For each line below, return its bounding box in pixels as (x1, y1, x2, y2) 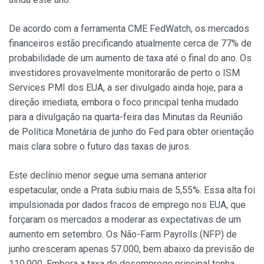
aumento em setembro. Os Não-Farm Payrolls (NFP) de (9, 229, 237, 240)
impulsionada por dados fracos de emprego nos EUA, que (9, 199, 246, 211)
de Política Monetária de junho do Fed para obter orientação (9, 126, 254, 138)
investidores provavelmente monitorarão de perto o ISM (9, 67, 240, 79)
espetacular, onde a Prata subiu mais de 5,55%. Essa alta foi (9, 184, 255, 196)
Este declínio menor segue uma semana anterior (9, 170, 207, 181)
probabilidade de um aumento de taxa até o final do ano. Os (9, 52, 252, 64)
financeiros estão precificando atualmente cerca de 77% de (9, 38, 252, 49)
